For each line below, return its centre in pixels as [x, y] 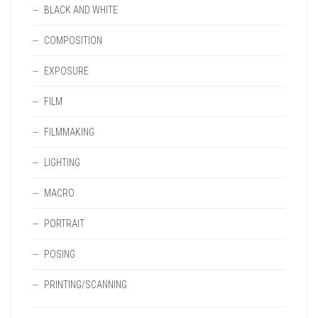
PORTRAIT [64, 224]
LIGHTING [62, 163]
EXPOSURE [66, 71]
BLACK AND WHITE [81, 10]
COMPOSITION [73, 40]
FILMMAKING [69, 132]
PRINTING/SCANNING [86, 285]
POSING [60, 254]
